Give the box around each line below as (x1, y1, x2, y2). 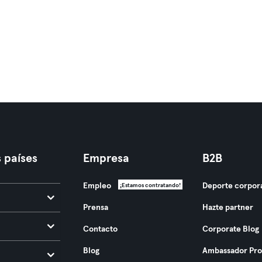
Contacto (82, 225, 118, 233)
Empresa (82, 153, 129, 164)
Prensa (82, 204, 108, 212)
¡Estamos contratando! (119, 182, 181, 188)
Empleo (82, 182, 111, 190)
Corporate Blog (202, 225, 259, 233)
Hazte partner (202, 204, 253, 212)
